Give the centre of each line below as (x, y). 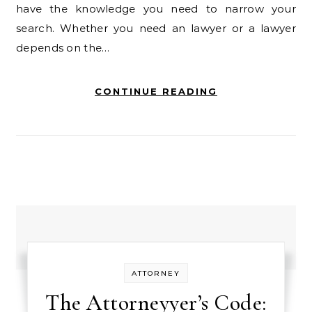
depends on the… (63, 48)
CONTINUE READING (156, 91)
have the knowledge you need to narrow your (156, 9)
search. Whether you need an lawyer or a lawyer (156, 28)
